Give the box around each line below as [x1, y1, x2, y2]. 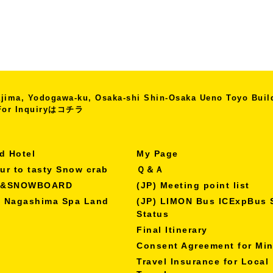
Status [136, 208, 169, 219]
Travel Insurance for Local [136, 256, 269, 266]
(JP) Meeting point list [136, 180, 250, 190]
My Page [136, 148, 179, 158]
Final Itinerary [136, 224, 208, 235]
